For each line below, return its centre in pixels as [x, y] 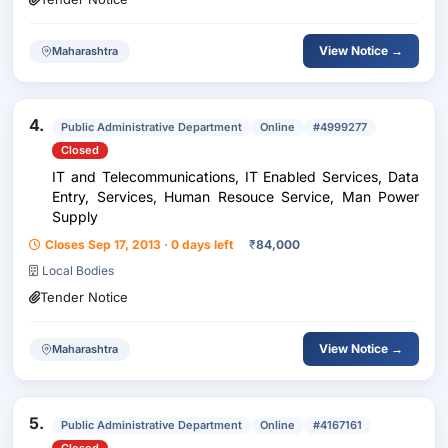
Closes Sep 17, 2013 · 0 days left [139, 244]
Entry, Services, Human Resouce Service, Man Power [235, 196]
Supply [75, 216]
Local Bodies [78, 270]
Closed [80, 150]
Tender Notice [84, 297]
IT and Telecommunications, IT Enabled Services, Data [235, 176]
